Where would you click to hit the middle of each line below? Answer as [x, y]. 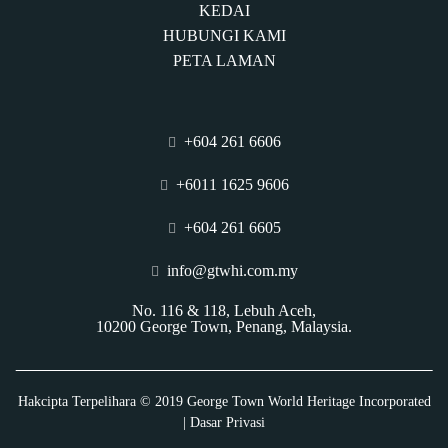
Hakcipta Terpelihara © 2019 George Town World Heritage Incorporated [224, 401]
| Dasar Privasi [224, 422]
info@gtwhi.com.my [232, 270]
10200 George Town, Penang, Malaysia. [224, 326]
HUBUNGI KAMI [224, 35]
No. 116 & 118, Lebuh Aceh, [224, 310]
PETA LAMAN [224, 60]
